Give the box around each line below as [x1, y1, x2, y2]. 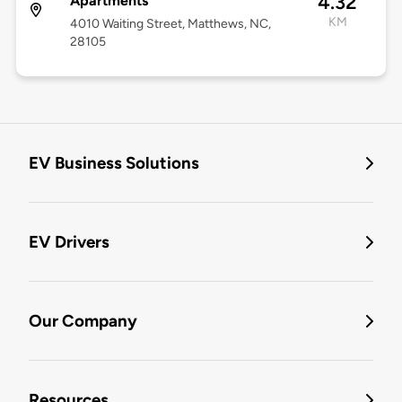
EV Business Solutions [29, 153, 199, 174]
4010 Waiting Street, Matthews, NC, [69, 16, 271, 32]
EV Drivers [29, 232, 109, 253]
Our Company [29, 310, 137, 332]
